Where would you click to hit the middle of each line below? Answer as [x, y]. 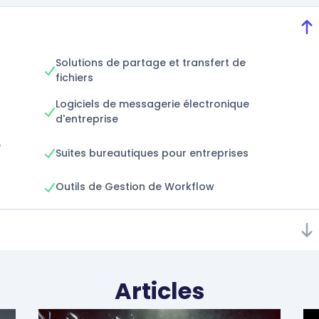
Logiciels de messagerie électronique [152, 104]
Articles [159, 291]
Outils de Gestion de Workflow [135, 187]
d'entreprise [87, 119]
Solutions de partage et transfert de [151, 63]
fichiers [74, 78]
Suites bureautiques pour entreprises [152, 153]
